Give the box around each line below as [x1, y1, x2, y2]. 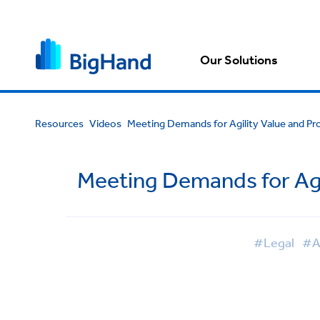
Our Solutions [200, 51, 279, 69]
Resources [34, 116, 84, 130]
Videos [89, 116, 121, 130]
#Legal [254, 234, 294, 250]
